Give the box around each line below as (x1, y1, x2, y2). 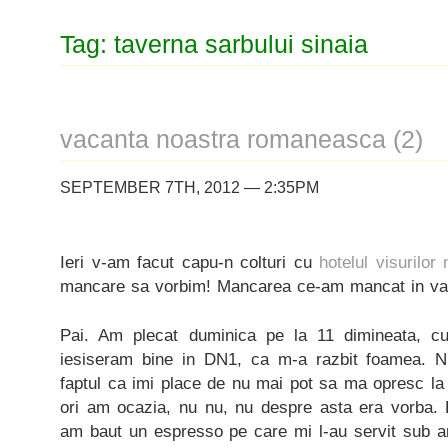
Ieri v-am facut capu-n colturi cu (60, 252, 320, 272)
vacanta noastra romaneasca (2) (60, 126, 423, 153)
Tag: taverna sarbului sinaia (60, 31, 368, 58)
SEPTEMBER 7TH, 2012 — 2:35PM (60, 179, 319, 196)
